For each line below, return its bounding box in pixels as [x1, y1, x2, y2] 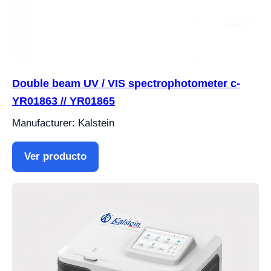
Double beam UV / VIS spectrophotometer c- [12, 77, 240, 90]
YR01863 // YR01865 [12, 95, 115, 107]
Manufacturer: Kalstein [12, 117, 114, 129]
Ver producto [24, 151, 87, 162]
